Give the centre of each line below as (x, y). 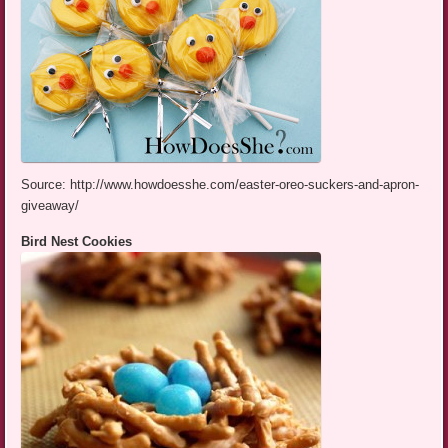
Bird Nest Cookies (77, 242)
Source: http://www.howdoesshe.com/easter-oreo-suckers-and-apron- (220, 185)
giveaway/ (50, 206)
